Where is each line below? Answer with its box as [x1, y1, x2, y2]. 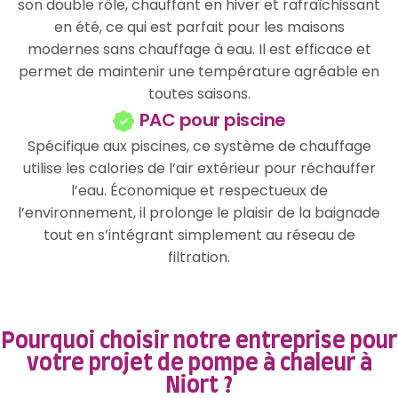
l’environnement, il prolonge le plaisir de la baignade [18, 202, 380, 223]
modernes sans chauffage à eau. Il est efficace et [27, 38, 371, 60]
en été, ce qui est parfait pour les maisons [53, 16, 345, 37]
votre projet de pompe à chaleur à [26, 352, 372, 375]
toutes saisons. [147, 83, 251, 104]
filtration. [168, 246, 230, 267]
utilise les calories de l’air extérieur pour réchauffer [22, 157, 376, 179]
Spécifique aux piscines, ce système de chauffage [27, 135, 371, 156]
